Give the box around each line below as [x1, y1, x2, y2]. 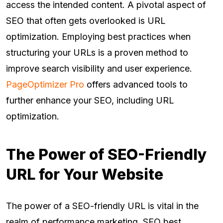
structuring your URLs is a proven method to [6, 47, 188, 58]
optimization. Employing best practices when [6, 31, 191, 42]
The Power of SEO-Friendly [6, 145, 207, 164]
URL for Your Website [6, 165, 163, 184]
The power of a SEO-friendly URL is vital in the [6, 201, 199, 212]
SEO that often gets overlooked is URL [6, 15, 165, 26]
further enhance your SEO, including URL [6, 95, 174, 106]
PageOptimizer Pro [6, 79, 84, 90]
